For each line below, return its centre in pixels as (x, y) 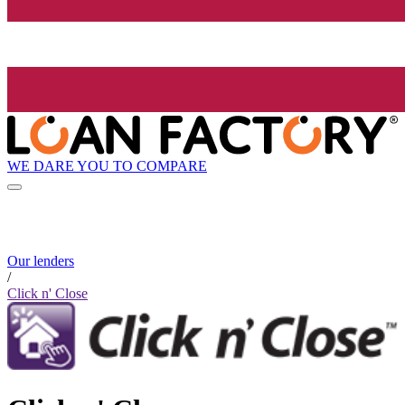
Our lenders (41, 261)
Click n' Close (47, 294)
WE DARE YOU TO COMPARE (107, 165)
